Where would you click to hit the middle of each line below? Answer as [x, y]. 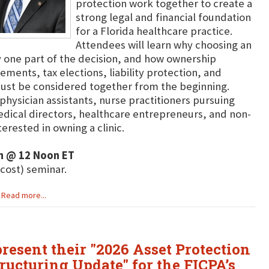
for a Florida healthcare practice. [154, 31]
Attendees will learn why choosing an [163, 45]
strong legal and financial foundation [163, 17]
